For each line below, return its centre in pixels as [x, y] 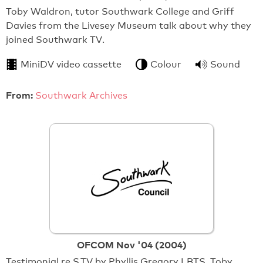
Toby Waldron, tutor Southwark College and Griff [120, 12]
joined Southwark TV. [55, 40]
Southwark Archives [81, 96]
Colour [166, 65]
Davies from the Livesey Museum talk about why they [129, 26]
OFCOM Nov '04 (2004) [131, 245]
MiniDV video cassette [71, 65]
